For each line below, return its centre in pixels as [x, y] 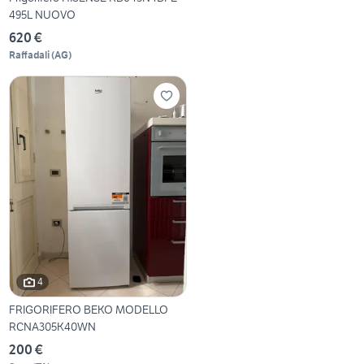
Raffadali [30, 54]
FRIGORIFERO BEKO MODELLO [89, 309]
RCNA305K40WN [53, 326]
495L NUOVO [43, 14]
